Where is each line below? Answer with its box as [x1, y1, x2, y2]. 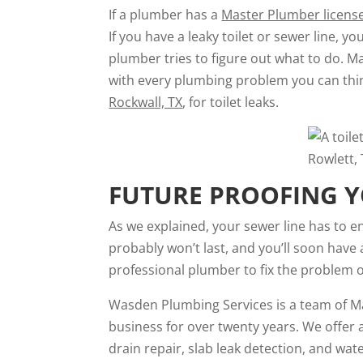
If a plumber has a [109, 6, 222, 23]
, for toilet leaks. [182, 93, 280, 111]
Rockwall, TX [109, 93, 183, 111]
